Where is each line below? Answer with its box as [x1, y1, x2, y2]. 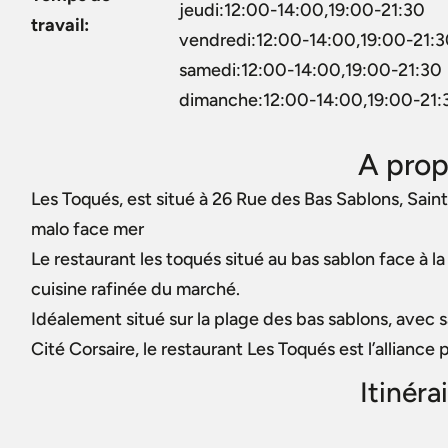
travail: [31, 14, 89, 36]
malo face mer [31, 218, 144, 240]
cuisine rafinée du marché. [31, 278, 240, 300]
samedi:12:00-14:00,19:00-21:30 [179, 59, 442, 81]
